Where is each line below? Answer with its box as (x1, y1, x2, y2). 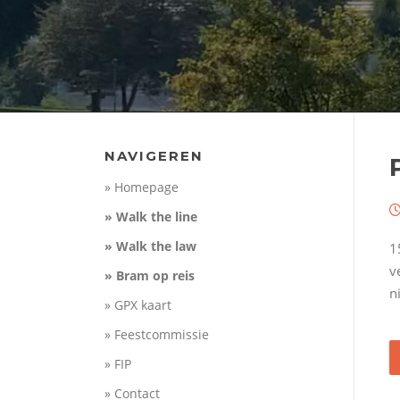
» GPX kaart (104, 296, 171, 313)
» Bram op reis (104, 266, 195, 284)
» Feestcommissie (104, 325, 209, 343)
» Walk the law (104, 237, 196, 254)
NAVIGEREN (104, 146, 204, 164)
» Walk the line (104, 207, 197, 225)
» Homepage (104, 178, 179, 196)
